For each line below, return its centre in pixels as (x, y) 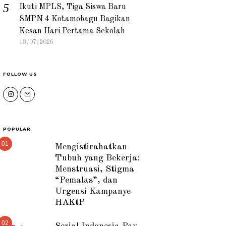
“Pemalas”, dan (87, 180)
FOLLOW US (20, 74)
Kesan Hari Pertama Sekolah (72, 31)
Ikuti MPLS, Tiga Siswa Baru (73, 7)
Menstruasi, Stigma (95, 169)
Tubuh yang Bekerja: (98, 158)
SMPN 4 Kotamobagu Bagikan (75, 19)
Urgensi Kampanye (93, 191)
